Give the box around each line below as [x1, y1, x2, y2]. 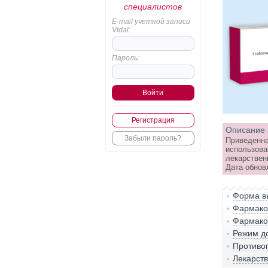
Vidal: [111, 26, 130, 34]
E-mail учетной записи [111, 17, 190, 26]
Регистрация [131, 116, 175, 124]
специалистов [124, 2, 182, 11]
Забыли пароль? [124, 134, 181, 142]
